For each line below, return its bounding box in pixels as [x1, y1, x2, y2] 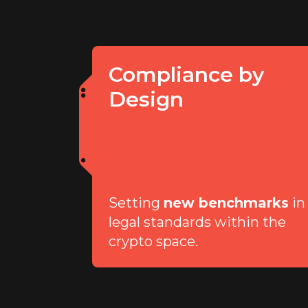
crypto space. [109, 233, 199, 250]
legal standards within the [109, 214, 287, 230]
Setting [109, 195, 164, 211]
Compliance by [109, 62, 265, 87]
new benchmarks [164, 195, 289, 211]
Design [109, 87, 184, 112]
